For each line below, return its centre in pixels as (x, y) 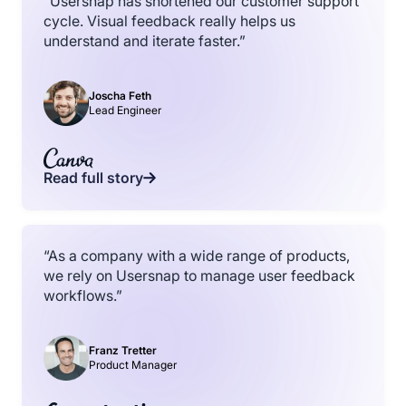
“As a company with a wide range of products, (197, 256)
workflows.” (83, 295)
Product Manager (133, 365)
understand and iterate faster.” (145, 41)
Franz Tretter (123, 351)
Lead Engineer (125, 111)
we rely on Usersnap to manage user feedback (199, 275)
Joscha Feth (120, 96)
